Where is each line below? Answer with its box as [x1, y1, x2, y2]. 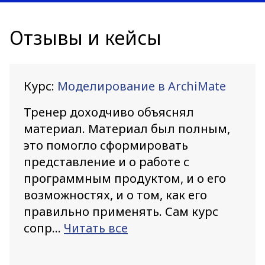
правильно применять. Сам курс [24, 203, 218, 219]
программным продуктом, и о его [24, 170, 226, 186]
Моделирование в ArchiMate [57, 78, 226, 94]
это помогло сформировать [24, 137, 188, 153]
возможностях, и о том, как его [24, 187, 207, 203]
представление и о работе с [24, 154, 189, 170]
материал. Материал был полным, [24, 121, 230, 137]
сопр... [24, 220, 64, 236]
